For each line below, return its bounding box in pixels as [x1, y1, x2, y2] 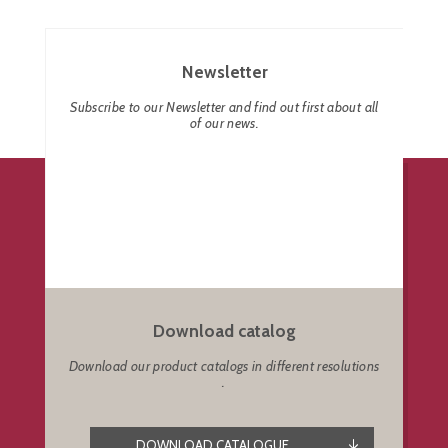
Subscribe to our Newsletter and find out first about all [70, 98, 379, 115]
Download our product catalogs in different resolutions [68, 357, 380, 374]
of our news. [189, 114, 260, 131]
